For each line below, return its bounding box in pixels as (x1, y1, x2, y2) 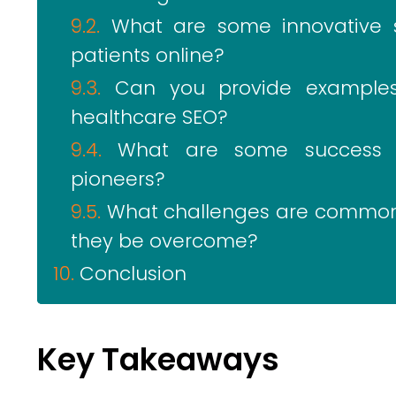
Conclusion (80, 260, 187, 287)
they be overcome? (71, 227, 258, 255)
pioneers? (71, 165, 165, 193)
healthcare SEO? (71, 103, 228, 131)
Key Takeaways (37, 338, 279, 381)
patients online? (71, 42, 225, 69)
